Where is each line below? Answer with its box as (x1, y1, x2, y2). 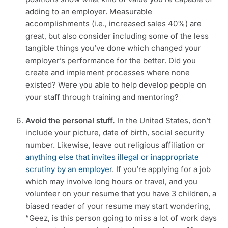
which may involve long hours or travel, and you (25, 177, 197, 186)
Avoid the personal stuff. (25, 116, 117, 125)
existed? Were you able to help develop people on (25, 79, 206, 90)
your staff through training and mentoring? (25, 92, 179, 102)
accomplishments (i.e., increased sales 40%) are (25, 18, 202, 28)
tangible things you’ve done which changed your (25, 43, 201, 53)
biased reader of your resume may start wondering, (25, 201, 211, 211)
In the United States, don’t (117, 116, 211, 125)
